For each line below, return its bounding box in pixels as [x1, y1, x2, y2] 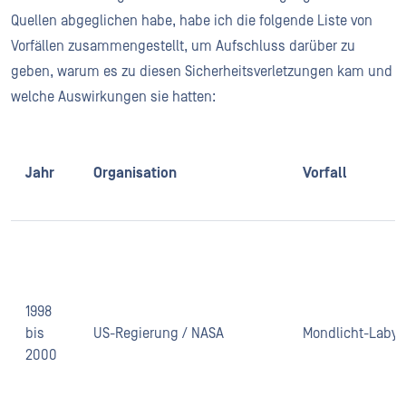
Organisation [93, 165, 177, 182]
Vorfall [303, 165, 347, 182]
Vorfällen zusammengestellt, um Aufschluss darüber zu [11, 38, 355, 55]
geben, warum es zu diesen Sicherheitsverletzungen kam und [11, 63, 392, 81]
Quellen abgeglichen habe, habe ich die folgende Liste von [11, 13, 372, 30]
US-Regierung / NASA [93, 325, 224, 343]
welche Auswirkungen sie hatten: [11, 89, 216, 106]
